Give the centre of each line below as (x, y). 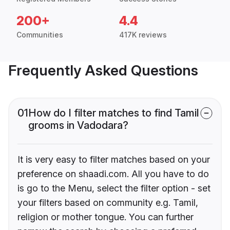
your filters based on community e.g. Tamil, (108, 203)
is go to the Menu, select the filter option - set (114, 188)
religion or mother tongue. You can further (106, 217)
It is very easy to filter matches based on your (114, 160)
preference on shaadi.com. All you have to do (113, 174)
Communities (40, 35)
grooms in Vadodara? (78, 126)
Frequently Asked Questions (103, 71)
